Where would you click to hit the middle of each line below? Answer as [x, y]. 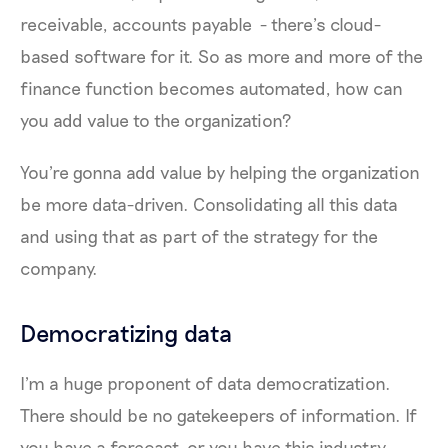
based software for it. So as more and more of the [221, 55]
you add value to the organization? [158, 119]
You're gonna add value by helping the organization [220, 171]
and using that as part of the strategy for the [199, 235]
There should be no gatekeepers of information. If [218, 414]
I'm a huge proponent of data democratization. [205, 382]
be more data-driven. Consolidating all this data [209, 203]
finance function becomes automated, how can [211, 87]
